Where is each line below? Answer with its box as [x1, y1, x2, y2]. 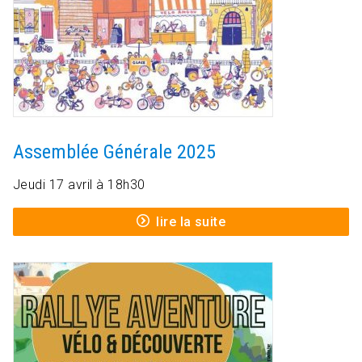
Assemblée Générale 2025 [13, 141, 216, 164]
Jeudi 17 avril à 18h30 [13, 177, 145, 193]
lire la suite [156, 214, 226, 230]
